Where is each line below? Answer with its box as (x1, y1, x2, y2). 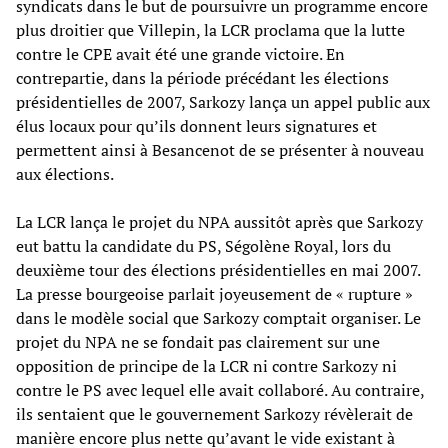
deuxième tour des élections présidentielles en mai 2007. (16, 258, 420, 281)
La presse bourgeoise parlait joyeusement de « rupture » (16, 282, 413, 305)
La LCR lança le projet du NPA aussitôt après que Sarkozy (16, 210, 423, 233)
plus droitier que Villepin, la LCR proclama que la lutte (16, 18, 405, 41)
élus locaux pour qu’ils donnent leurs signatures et (16, 114, 377, 137)
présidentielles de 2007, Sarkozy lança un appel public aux (16, 90, 430, 113)
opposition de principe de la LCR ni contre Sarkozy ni (16, 354, 397, 377)
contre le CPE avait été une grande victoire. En (16, 42, 345, 65)
